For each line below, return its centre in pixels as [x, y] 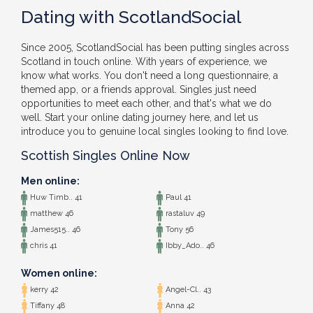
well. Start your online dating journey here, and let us [140, 117]
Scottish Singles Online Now [105, 155]
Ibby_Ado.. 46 [189, 246]
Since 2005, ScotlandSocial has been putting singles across [155, 48]
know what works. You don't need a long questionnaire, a [150, 75]
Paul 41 [177, 198]
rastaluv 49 [184, 214]
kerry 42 [43, 290]
